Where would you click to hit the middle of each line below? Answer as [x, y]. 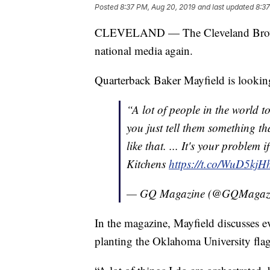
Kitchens [148, 164]
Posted [107, 7]
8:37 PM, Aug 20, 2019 [158, 7]
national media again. [144, 51]
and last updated [226, 7]
